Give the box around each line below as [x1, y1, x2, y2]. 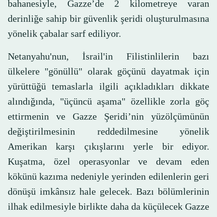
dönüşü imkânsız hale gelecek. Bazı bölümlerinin [8, 186, 209, 197]
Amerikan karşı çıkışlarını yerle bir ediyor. [8, 141, 209, 152]
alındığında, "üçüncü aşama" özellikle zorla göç [8, 96, 209, 107]
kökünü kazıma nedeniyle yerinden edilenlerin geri [8, 171, 209, 182]
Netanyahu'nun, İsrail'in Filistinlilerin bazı [8, 51, 209, 62]
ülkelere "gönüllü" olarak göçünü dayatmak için [8, 66, 209, 77]
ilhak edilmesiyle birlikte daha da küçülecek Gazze [8, 201, 209, 212]
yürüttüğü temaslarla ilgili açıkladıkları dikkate [8, 81, 209, 92]
